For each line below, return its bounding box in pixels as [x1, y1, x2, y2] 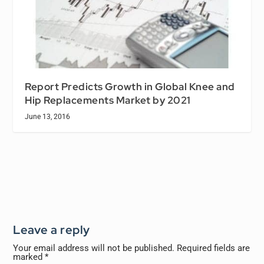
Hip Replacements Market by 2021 [25, 93, 191, 107]
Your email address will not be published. [13, 242, 175, 253]
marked [13, 251, 45, 262]
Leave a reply [13, 222, 90, 237]
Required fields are [177, 242, 250, 253]
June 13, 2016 [25, 112, 71, 121]
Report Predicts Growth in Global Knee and [25, 80, 235, 93]
